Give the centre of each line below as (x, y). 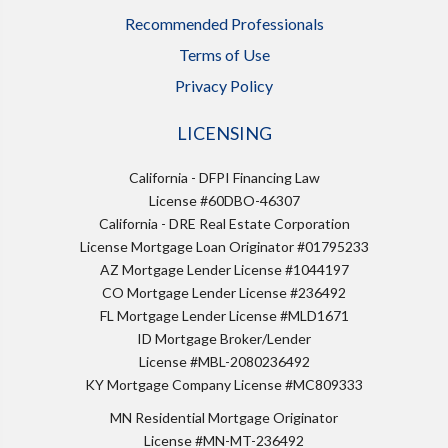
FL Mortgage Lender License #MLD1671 (224, 315)
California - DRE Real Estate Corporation (224, 223)
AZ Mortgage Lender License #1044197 (224, 269)
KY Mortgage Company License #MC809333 (224, 384)
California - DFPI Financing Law (224, 177)
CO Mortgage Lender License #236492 (224, 292)
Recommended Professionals (224, 23)
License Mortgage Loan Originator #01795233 (224, 246)
